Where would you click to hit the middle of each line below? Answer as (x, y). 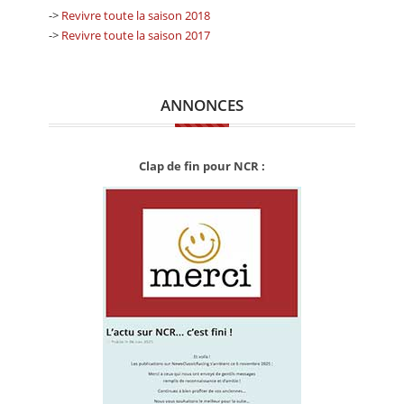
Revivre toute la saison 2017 (136, 36)
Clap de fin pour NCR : (202, 166)
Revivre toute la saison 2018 (136, 16)
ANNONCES (202, 106)
